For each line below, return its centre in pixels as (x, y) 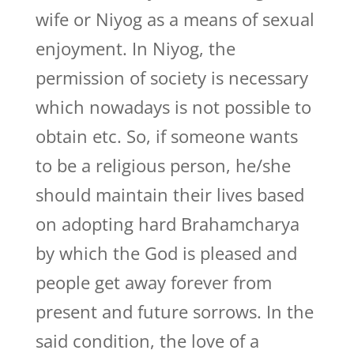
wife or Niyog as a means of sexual (175, 19)
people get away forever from (153, 282)
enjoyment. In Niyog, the (135, 48)
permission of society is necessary (171, 77)
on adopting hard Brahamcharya (167, 224)
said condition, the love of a (147, 341)
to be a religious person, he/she (163, 165)
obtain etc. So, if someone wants (166, 136)
